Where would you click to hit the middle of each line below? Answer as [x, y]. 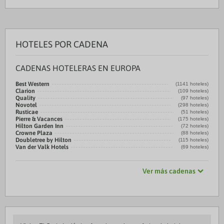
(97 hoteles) [195, 98]
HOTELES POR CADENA [62, 44]
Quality [25, 98]
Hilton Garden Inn [39, 126]
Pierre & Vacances [39, 119]
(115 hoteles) [193, 140]
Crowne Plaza [34, 133]
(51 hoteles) [195, 112]
